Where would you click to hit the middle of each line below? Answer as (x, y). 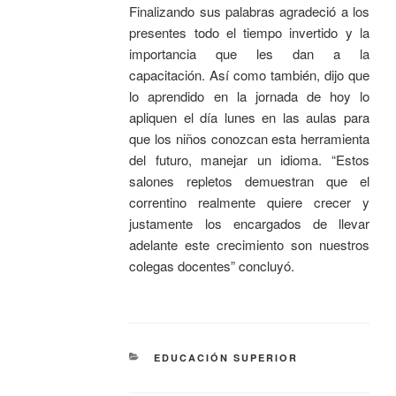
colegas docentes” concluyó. (212, 265)
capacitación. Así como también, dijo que (249, 74)
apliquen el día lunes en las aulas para (249, 117)
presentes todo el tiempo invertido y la (249, 32)
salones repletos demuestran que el (249, 180)
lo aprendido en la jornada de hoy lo (249, 95)
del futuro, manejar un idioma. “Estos (249, 159)
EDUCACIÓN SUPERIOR (225, 358)
